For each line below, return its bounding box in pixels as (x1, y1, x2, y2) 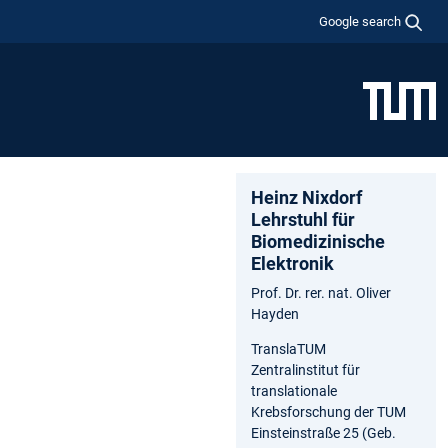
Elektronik (251, 252, 334, 274)
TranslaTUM (251, 340, 326, 357)
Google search (319, 13, 402, 29)
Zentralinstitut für (251, 361, 360, 378)
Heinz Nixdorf (251, 186, 362, 208)
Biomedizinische (251, 230, 385, 252)
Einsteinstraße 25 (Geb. (251, 424, 396, 441)
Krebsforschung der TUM (251, 403, 406, 420)
